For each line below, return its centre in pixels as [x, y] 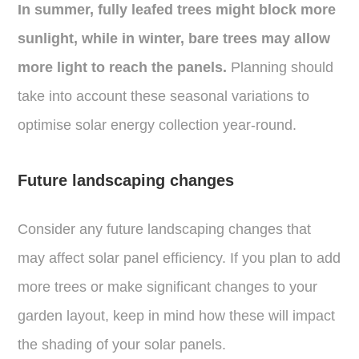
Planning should [280, 67]
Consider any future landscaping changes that [165, 229]
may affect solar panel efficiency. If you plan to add [179, 258]
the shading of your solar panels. [122, 344]
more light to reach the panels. [123, 67]
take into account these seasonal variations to [164, 96]
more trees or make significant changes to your [168, 286]
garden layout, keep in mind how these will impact [177, 315]
